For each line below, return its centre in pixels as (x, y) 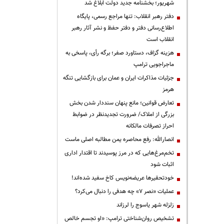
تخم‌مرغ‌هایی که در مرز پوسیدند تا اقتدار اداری (119, 153)
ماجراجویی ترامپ (154, 64)
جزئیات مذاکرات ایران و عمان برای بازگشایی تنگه (118, 78)
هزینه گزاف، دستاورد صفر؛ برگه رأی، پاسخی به (120, 53)
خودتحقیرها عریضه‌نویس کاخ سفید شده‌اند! (123, 178)
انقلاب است (160, 39)
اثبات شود (162, 164)
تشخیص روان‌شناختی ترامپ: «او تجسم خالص (119, 218)
